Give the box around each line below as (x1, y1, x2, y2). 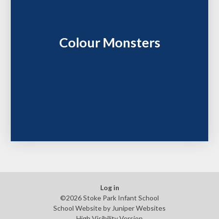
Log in (100, 183, 119, 192)
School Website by (53, 203, 112, 212)
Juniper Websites (112, 203, 166, 212)
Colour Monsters (59, 34, 160, 51)
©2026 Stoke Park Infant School (60, 193, 159, 202)
